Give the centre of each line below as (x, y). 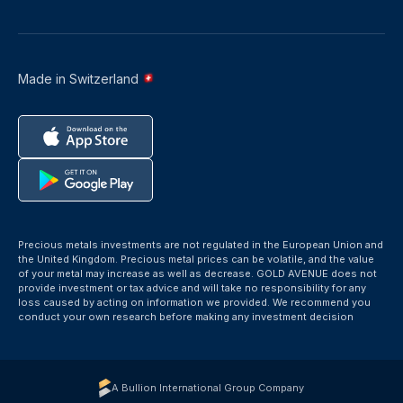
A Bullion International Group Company (208, 388)
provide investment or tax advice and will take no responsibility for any (192, 288)
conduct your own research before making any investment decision (186, 317)
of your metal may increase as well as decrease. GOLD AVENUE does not (197, 273)
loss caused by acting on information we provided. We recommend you (194, 302)
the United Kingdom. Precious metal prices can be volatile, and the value (196, 259)
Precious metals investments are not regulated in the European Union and (201, 245)
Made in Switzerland (80, 79)
